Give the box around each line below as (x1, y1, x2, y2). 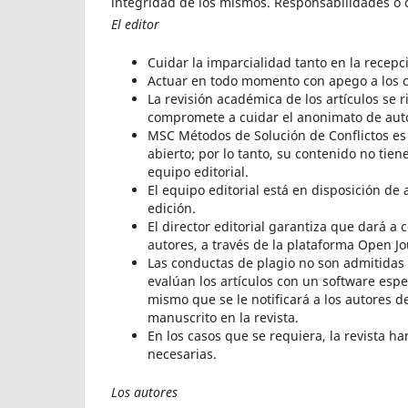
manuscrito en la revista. (148, 308, 299, 326)
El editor (111, 15, 159, 33)
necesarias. (148, 344, 217, 362)
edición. (148, 199, 196, 217)
